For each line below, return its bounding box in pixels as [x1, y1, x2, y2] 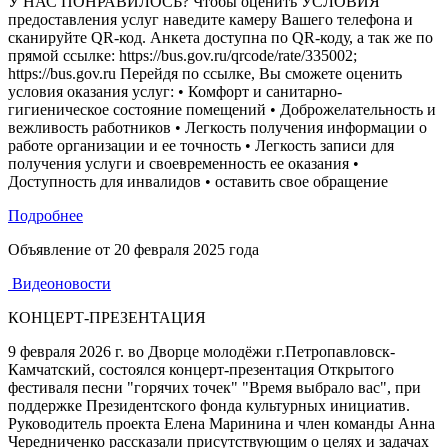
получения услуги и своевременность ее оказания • [8, 155, 359, 172]
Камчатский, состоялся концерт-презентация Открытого [8, 361, 394, 378]
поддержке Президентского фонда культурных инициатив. [8, 397, 410, 414]
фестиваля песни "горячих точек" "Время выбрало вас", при [8, 379, 421, 396]
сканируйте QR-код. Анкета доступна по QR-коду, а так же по [8, 29, 433, 46]
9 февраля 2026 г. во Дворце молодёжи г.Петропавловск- [8, 343, 395, 360]
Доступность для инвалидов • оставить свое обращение [8, 173, 388, 190]
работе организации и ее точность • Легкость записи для [8, 137, 394, 154]
